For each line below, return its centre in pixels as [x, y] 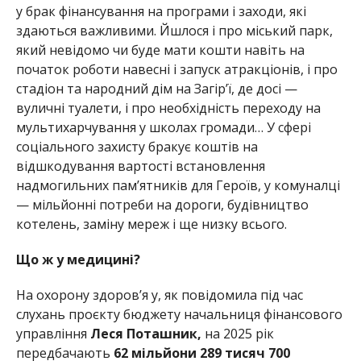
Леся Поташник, [145, 333]
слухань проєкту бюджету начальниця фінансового [179, 314]
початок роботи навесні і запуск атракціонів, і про [176, 69]
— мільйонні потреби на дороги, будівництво [162, 204]
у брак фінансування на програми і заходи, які [161, 11]
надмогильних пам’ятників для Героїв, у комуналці [178, 185]
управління [53, 333]
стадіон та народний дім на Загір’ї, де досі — [156, 88]
